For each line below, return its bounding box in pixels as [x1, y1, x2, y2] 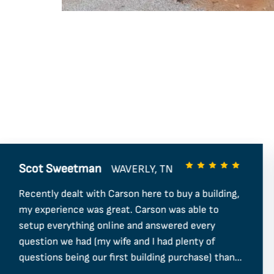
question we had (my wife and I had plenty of [18, 235, 215, 248]
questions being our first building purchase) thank [18, 251, 240, 264]
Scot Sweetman [18, 161, 102, 177]
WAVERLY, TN [111, 162, 173, 176]
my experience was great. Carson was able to [18, 204, 219, 217]
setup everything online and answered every [18, 220, 215, 232]
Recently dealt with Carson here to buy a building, [18, 188, 240, 201]
